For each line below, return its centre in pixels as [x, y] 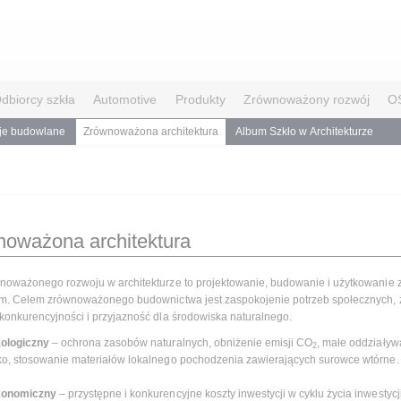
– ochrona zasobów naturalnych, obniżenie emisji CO [181, 342]
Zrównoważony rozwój [307, 99]
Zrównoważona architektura [151, 132]
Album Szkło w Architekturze [304, 132]
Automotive [125, 99]
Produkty [200, 99]
